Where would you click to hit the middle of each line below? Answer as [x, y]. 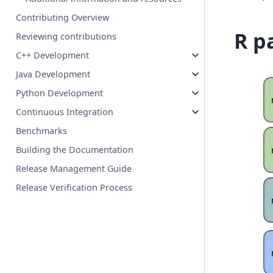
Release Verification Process [74, 188]
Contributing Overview [63, 18]
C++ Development [53, 55]
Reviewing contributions [66, 37]
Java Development [53, 74]
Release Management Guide [74, 169]
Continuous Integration [65, 112]
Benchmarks [42, 131]
